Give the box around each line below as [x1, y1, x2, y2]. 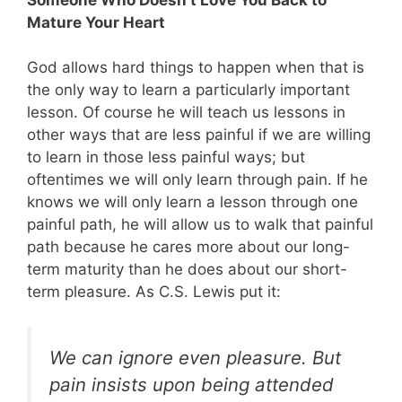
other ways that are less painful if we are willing [27, 126, 371, 144]
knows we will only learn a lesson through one [27, 193, 358, 212]
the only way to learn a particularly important [27, 81, 350, 100]
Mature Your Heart [27, 13, 165, 31]
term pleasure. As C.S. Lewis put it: [27, 283, 281, 301]
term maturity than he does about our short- [27, 260, 347, 279]
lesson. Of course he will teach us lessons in [27, 103, 345, 122]
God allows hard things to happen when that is [27, 58, 364, 77]
